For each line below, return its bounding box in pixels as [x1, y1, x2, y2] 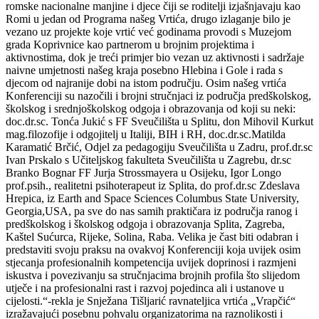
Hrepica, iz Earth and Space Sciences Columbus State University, [6, 192, 299, 204]
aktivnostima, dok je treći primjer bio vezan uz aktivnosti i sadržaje [6, 51, 304, 63]
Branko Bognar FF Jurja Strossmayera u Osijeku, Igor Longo [6, 166, 281, 179]
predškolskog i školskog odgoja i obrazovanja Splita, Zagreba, [6, 217, 285, 230]
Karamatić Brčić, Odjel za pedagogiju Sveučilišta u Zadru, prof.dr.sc [6, 140, 313, 153]
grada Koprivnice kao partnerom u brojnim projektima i [6, 38, 254, 51]
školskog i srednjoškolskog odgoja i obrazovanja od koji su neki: [6, 102, 296, 115]
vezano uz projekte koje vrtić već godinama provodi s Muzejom [6, 25, 291, 38]
